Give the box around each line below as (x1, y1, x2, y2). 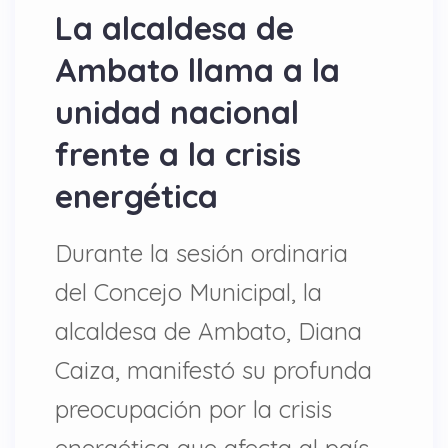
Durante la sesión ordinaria (55, 238, 348, 268)
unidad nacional (55, 92, 299, 132)
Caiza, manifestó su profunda (55, 355, 372, 385)
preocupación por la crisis (55, 394, 332, 424)
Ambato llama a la (55, 50, 340, 90)
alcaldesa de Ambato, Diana (55, 316, 362, 346)
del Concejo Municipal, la (55, 277, 322, 307)
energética (55, 176, 218, 216)
